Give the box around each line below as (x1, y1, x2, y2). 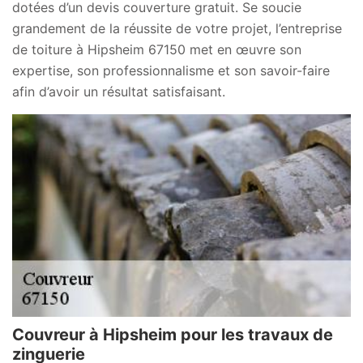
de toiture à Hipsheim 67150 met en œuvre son (12, 41, 301, 58)
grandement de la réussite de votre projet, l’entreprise (12, 20, 342, 36)
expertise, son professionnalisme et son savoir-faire (12, 62, 330, 79)
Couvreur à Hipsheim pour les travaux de (12, 325, 333, 344)
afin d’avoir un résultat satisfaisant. (12, 83, 225, 100)
